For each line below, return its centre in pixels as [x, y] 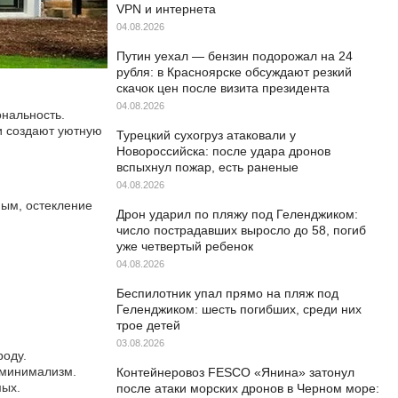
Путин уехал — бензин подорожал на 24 [235, 56]
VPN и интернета [166, 9]
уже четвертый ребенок [185, 246]
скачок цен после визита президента [223, 88]
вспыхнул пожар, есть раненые [207, 167]
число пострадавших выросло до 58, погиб [241, 230]
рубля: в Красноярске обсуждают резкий [234, 72]
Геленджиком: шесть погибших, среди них [239, 309]
